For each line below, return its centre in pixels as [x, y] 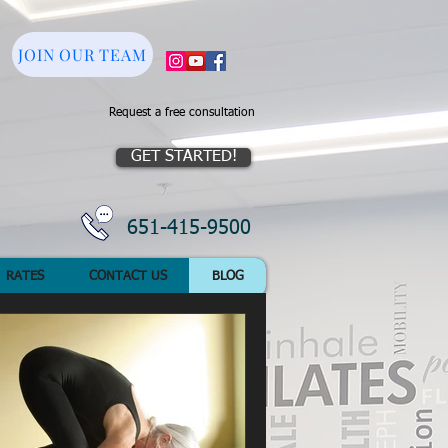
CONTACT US [128, 276]
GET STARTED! [183, 157]
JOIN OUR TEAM [82, 54]
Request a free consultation [182, 113]
